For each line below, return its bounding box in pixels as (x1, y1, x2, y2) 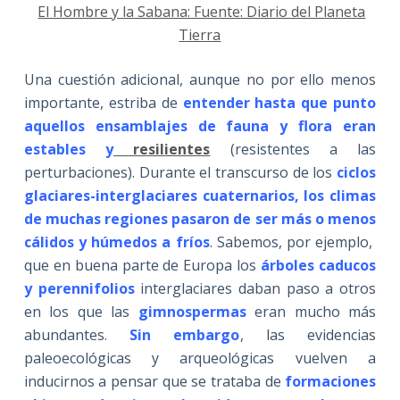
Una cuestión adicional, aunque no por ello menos (23, 69, 377, 89)
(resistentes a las (210, 138, 377, 159)
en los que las (23, 301, 130, 321)
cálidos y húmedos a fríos (23, 231, 210, 252)
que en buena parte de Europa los (23, 254, 257, 275)
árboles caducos (261, 254, 377, 275)
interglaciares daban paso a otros (134, 278, 377, 298)
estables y (23, 138, 114, 159)
